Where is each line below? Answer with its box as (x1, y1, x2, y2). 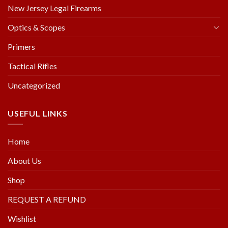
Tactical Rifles (8, 61, 57, 71)
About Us (8, 156, 41, 166)
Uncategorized (8, 80, 60, 90)
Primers (8, 41, 35, 51)
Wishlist (8, 214, 36, 224)
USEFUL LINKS (8, 108, 68, 118)
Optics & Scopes (8, 22, 65, 32)
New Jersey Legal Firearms (8, 3, 101, 13)
